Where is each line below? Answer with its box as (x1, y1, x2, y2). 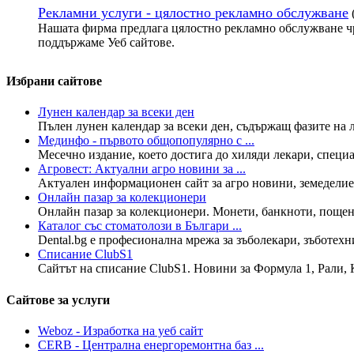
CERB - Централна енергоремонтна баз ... (38, 337, 264, 352)
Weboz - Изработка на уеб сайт (38, 323, 203, 337)
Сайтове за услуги (6, 292, 110, 307)
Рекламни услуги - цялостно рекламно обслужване (38, 4, 348, 21)
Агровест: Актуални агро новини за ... (38, 162, 246, 176)
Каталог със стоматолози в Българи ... (38, 219, 242, 233)
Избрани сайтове (6, 73, 102, 88)
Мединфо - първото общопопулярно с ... (38, 134, 254, 148)
